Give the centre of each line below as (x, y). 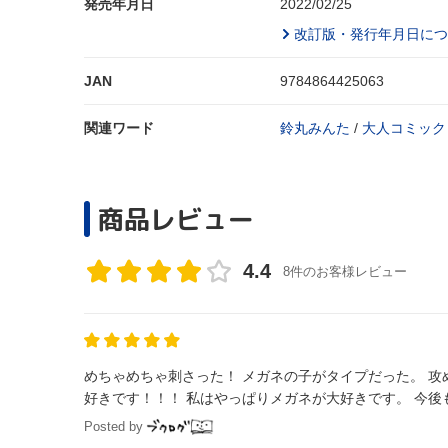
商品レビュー (176, 219)
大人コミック (404, 128)
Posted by (113, 426)
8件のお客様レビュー (345, 271)
